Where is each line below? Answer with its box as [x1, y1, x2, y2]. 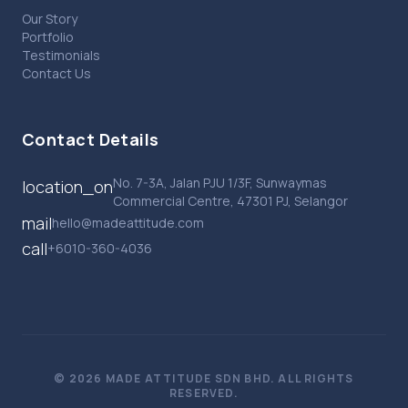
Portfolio [22, 28, 74, 46]
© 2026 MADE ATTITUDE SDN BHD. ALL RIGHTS [54, 371, 354, 386]
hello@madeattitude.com [52, 214, 204, 231]
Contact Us [22, 65, 91, 82]
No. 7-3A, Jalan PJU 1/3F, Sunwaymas [113, 174, 327, 191]
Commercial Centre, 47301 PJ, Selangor [113, 192, 348, 209]
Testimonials [22, 46, 100, 64]
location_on [22, 176, 113, 198]
